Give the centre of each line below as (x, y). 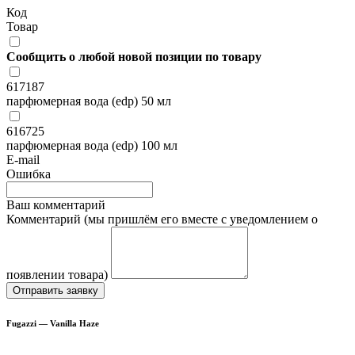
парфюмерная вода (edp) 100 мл (92, 145)
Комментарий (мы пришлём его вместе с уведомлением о (162, 219)
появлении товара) (57, 274)
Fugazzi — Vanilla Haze (53, 323)
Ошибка (29, 174)
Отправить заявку (55, 290)
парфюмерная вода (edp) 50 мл (89, 101)
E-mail (23, 159)
